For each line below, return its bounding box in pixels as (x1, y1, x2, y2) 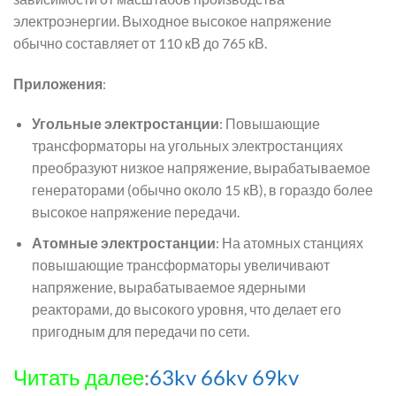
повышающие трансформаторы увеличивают (31, 255, 330, 273)
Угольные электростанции (31, 115, 219, 133)
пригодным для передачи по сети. (31, 322, 249, 339)
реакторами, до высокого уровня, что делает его (31, 300, 341, 317)
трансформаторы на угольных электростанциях (31, 137, 343, 155)
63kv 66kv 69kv (149, 363, 299, 390)
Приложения (13, 74, 103, 92)
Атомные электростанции (31, 233, 216, 251)
